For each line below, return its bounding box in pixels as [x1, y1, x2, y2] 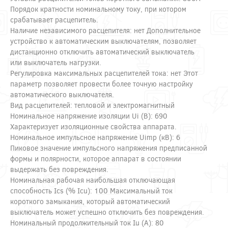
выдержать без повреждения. [10, 164, 108, 174]
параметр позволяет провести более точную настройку [10, 78, 193, 89]
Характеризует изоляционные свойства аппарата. [10, 121, 177, 131]
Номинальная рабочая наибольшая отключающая [10, 175, 175, 185]
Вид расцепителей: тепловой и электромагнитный [10, 100, 175, 110]
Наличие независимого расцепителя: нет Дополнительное [10, 25, 201, 35]
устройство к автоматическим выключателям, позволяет [10, 36, 196, 46]
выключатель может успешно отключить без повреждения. [10, 207, 204, 217]
